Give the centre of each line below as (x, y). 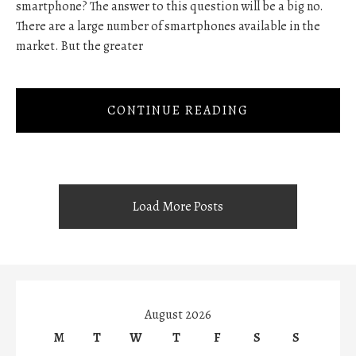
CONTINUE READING (178, 111)
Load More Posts (178, 207)
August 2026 (178, 315)
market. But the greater (79, 46)
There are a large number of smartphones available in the (168, 26)
